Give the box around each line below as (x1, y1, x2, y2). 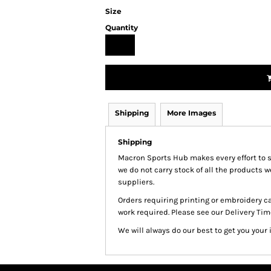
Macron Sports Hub (118, 153, 188, 162)
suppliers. (118, 177, 156, 186)
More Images (167, 108, 216, 117)
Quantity (105, 23, 138, 32)
